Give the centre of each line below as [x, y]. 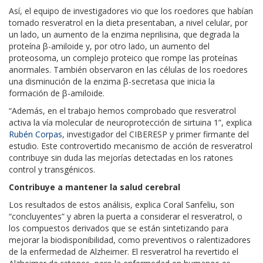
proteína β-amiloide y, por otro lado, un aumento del [109, 46]
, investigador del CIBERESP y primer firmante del [156, 134]
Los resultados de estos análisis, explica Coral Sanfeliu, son [122, 204]
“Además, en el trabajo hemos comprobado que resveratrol [122, 110]
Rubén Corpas [36, 134]
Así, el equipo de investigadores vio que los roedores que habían [131, 11]
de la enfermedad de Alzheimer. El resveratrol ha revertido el [124, 251]
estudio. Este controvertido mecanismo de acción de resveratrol [131, 146]
